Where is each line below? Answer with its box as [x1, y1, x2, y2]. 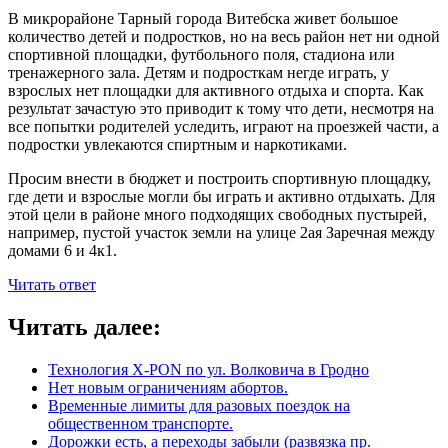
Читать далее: [8, 313, 161, 340]
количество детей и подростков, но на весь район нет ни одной [8, 27, 440, 45]
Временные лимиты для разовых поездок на [48, 396, 350, 414]
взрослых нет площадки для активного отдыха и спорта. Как [8, 81, 424, 99]
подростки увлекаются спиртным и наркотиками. [8, 135, 347, 153]
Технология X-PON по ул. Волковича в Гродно [48, 360, 369, 378]
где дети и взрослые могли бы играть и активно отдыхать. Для [8, 187, 435, 205]
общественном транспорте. [48, 414, 233, 432]
